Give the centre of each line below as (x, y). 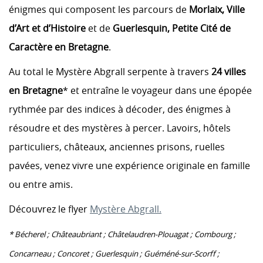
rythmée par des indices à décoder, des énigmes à (120, 109)
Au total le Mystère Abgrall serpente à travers (110, 72)
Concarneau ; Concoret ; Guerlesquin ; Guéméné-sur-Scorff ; (114, 254)
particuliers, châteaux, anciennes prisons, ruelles (117, 147)
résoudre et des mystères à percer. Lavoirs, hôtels (120, 128)
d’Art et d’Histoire (47, 28)
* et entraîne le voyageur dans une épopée (157, 90)
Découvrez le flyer (49, 209)
